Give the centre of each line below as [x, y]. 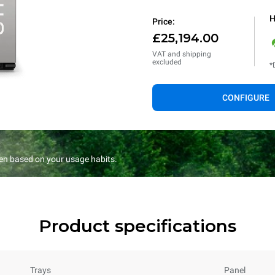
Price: [164, 21]
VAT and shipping [182, 54]
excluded [167, 62]
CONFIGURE [246, 98]
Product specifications [137, 226]
